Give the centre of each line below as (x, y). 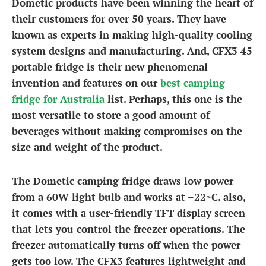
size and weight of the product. (87, 147)
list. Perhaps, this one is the (173, 99)
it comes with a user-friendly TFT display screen (129, 213)
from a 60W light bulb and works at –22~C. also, (129, 197)
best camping (193, 83)
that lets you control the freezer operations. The (129, 229)
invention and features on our (86, 83)
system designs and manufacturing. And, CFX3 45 (132, 51)
